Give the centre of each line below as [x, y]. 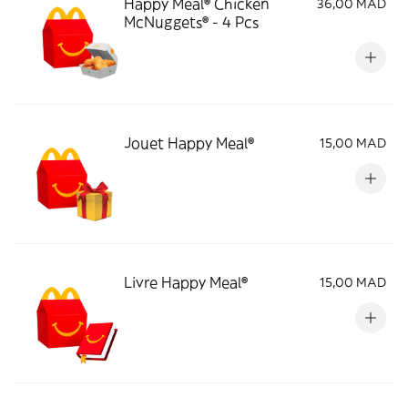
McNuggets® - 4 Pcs [191, 22]
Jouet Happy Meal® [189, 143]
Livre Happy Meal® [186, 282]
